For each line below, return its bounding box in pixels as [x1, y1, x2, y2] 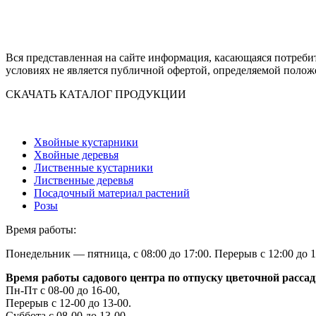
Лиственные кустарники [34, 162, 153, 174]
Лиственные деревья [34, 174, 133, 187]
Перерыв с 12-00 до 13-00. [6, 297, 131, 310]
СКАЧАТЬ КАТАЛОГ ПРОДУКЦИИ [6, 88, 186, 101]
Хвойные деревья [34, 149, 119, 162]
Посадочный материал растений [34, 187, 190, 200]
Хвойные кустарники [34, 136, 138, 149]
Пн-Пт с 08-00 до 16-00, [6, 284, 120, 297]
